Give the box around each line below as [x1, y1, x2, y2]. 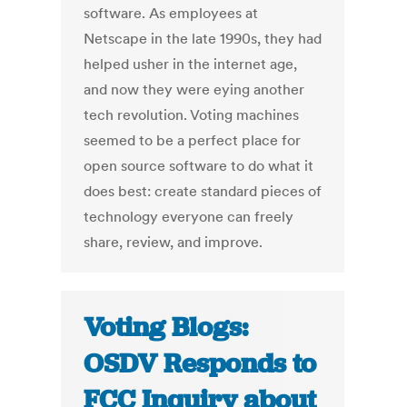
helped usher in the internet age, [84, 55, 298, 74]
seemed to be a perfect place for [84, 131, 302, 150]
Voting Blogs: [84, 310, 249, 345]
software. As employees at [84, 4, 259, 23]
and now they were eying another [84, 80, 305, 99]
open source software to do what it [84, 156, 314, 175]
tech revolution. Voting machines [84, 105, 300, 124]
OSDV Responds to [84, 346, 317, 382]
